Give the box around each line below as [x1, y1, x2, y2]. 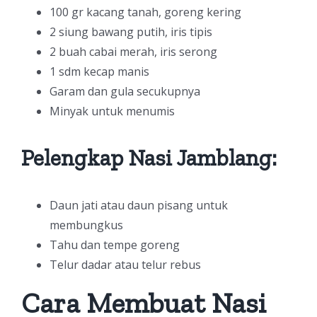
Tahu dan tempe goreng [50, 237, 180, 253]
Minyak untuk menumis [50, 103, 175, 119]
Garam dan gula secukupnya [50, 83, 200, 99]
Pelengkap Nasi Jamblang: [21, 144, 277, 171]
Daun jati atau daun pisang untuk [50, 197, 228, 213]
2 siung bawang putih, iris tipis [50, 24, 212, 40]
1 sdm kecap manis [50, 64, 149, 79]
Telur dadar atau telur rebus [50, 257, 201, 272]
